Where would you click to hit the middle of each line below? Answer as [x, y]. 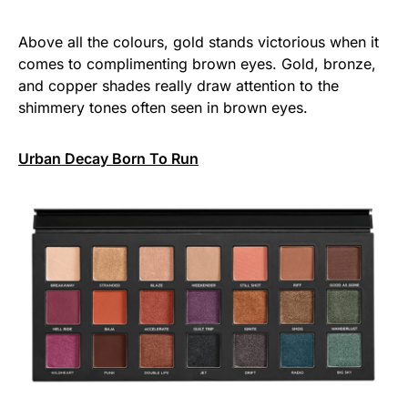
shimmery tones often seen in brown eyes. [163, 108]
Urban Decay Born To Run [108, 159]
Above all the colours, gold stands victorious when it [199, 42]
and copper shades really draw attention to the [178, 86]
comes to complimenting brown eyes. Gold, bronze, [197, 64]
